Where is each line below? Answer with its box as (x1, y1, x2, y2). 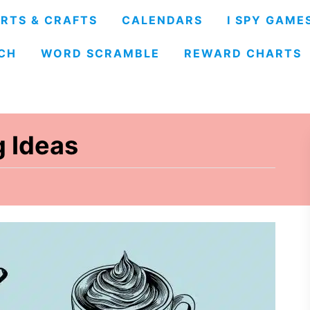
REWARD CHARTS (183, 46, 302, 60)
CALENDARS (121, 13, 203, 27)
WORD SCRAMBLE (40, 46, 160, 60)
